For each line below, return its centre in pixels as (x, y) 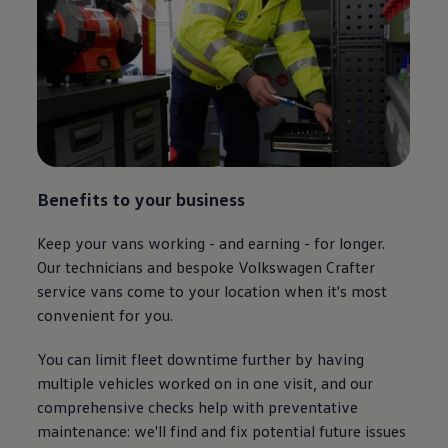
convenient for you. (105, 315)
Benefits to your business (141, 198)
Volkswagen (280, 267)
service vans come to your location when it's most (212, 291)
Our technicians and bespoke (136, 267)
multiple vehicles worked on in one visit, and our (205, 383)
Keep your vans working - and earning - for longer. (211, 243)
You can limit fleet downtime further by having (201, 359)
